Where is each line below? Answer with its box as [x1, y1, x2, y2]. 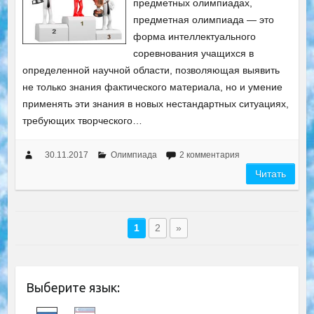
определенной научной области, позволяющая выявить [22, 64, 280, 76]
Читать [255, 168, 287, 180]
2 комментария [179, 150, 240, 161]
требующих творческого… [22, 115, 142, 127]
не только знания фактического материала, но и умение [22, 81, 282, 93]
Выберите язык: [25, 280, 120, 295]
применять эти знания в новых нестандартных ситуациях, [22, 98, 289, 110]
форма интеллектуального [133, 31, 257, 43]
